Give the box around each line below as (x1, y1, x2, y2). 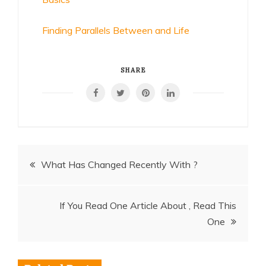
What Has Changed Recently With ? (41, 159, 198, 170)
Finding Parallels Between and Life (42, 24, 189, 36)
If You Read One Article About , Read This (59, 199, 236, 211)
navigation (17, 181, 115, 203)
